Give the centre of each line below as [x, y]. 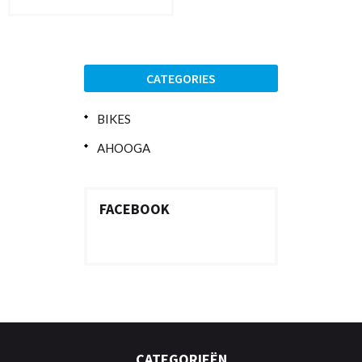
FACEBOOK [135, 208]
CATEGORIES [181, 78]
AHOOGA [124, 147]
